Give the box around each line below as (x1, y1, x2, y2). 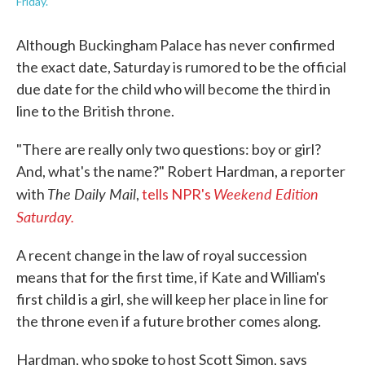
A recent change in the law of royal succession (16, 246, 307, 264)
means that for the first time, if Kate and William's (16, 268, 326, 286)
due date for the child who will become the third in (16, 80, 331, 98)
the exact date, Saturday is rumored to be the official (16, 58, 346, 76)
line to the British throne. (16, 102, 174, 120)
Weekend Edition (213, 183, 319, 204)
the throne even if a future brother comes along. (16, 312, 321, 330)
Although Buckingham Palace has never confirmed (16, 36, 335, 54)
